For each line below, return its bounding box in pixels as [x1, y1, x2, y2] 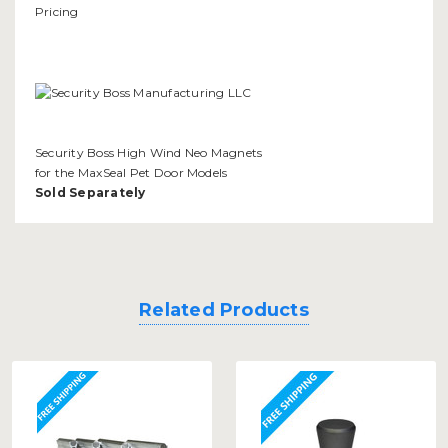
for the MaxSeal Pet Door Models [35, 165, 228, 181]
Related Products [139, 299, 309, 322]
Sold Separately [35, 185, 146, 201]
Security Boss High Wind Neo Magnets [35, 145, 263, 161]
